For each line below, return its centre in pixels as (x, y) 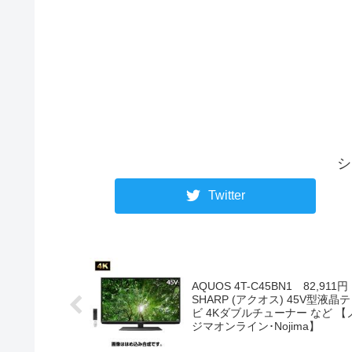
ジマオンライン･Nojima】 (256, 326)
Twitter (226, 196)
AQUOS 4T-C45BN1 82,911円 (270, 286)
